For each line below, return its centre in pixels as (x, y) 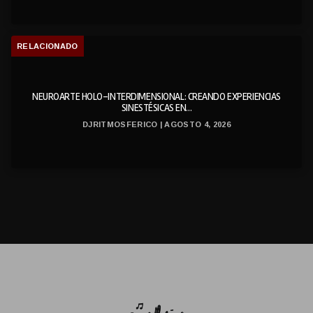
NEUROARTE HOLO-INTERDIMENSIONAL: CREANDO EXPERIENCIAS (156, 97)
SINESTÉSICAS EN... (156, 108)
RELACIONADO (48, 46)
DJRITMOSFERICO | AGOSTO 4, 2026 (156, 124)
